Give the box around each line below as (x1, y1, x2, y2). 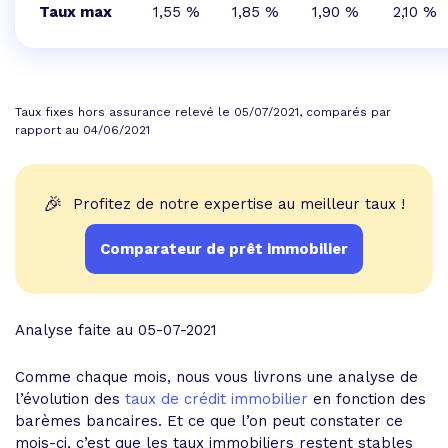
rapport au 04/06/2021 (15, 123, 150, 137)
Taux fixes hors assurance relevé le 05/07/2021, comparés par (15, 105, 391, 119)
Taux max (39, 3, 112, 21)
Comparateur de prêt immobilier (100, 240, 348, 258)
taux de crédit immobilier (120, 390, 308, 408)
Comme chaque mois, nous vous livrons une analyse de (15, 368, 418, 386)
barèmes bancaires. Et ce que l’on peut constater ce (15, 412, 403, 430)
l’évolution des (15, 390, 120, 408)
